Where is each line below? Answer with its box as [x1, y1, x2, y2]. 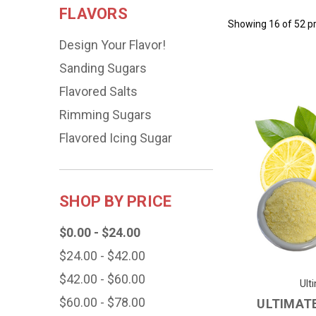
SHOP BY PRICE [59, 192, 172, 210]
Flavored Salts [59, 83, 138, 99]
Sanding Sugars [59, 60, 147, 75]
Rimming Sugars [59, 107, 152, 122]
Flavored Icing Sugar [59, 130, 172, 145]
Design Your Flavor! [59, 37, 166, 52]
